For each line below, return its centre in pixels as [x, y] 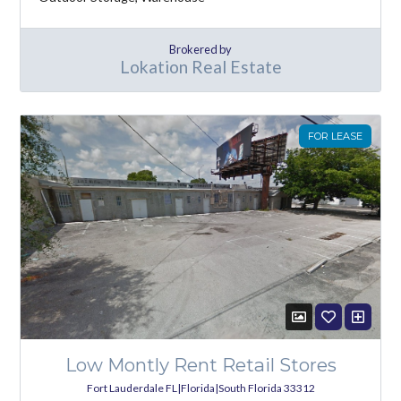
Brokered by [200, 50]
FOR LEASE [335, 136]
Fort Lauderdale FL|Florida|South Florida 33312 [200, 388]
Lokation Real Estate [200, 67]
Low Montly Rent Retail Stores [200, 364]
